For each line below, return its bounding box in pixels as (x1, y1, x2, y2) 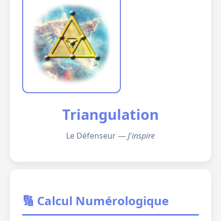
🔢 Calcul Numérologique (22, 192, 169, 209)
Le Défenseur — (66, 130, 128, 141)
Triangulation (62, 105, 159, 124)
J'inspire (128, 130, 155, 141)
